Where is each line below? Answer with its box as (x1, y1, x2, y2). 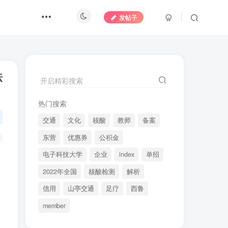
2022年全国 (42, 166, 77, 176)
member (42, 201, 66, 211)
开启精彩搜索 (40, 75, 83, 85)
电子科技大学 (42, 150, 82, 159)
